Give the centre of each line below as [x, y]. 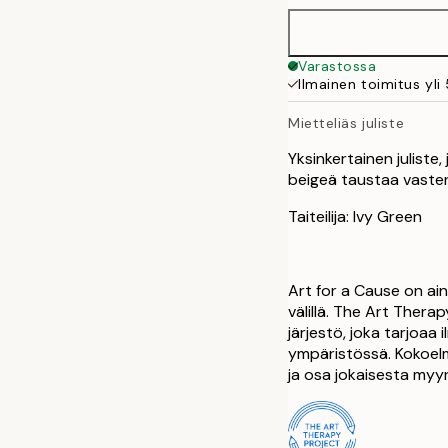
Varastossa [337, 66]
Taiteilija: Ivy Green [355, 216]
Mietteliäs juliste [346, 122]
